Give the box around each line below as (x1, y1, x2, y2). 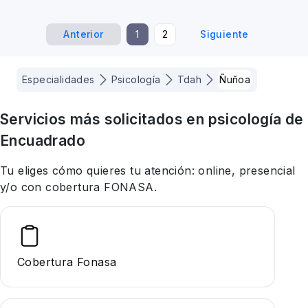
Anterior (63, 28, 104, 40)
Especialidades (22, 74, 95, 85)
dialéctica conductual (28, 5, 144, 19)
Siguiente (200, 28, 249, 40)
